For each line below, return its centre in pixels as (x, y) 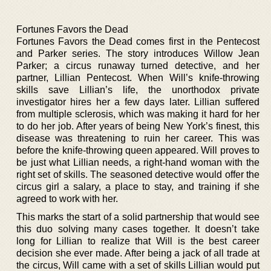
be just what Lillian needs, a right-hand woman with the (138, 162)
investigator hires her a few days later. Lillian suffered (138, 102)
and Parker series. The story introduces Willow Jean (138, 54)
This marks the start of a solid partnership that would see (138, 217)
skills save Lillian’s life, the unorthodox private (138, 90)
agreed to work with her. (67, 199)
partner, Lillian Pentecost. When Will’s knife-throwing (138, 78)
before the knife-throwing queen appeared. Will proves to (138, 150)
